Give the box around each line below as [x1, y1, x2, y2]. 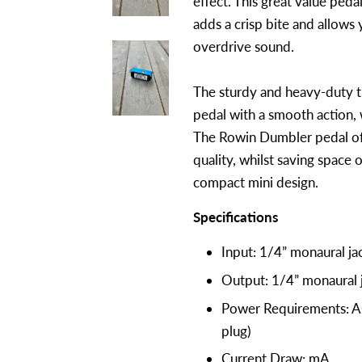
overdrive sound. [193, 38, 294, 55]
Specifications [193, 208, 278, 225]
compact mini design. [193, 174, 318, 191]
